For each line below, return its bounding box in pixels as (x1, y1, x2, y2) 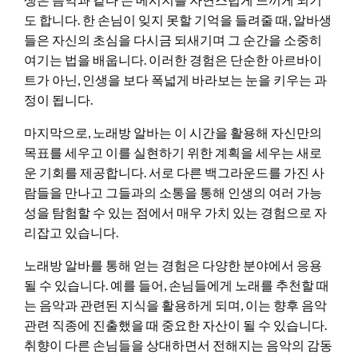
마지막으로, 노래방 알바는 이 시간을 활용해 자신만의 (24, 124, 322, 140)
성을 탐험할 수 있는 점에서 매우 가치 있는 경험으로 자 (24, 204, 327, 220)
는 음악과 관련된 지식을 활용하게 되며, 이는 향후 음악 (24, 296, 327, 312)
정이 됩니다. (24, 91, 93, 107)
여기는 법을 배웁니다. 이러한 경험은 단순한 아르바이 (24, 51, 322, 67)
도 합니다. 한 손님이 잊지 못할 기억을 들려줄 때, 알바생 (24, 11, 332, 27)
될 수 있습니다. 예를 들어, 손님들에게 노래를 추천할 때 (24, 276, 329, 292)
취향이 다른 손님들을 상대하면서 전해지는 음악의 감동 (24, 336, 332, 352)
